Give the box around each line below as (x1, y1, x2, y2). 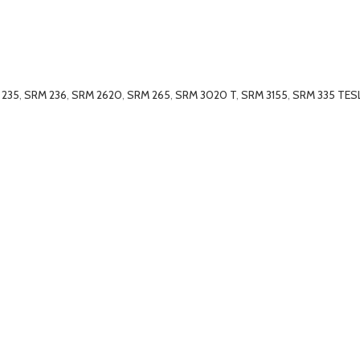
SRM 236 (24, 88, 67, 102)
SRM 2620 (72, 88, 122, 102)
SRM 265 (127, 88, 170, 102)
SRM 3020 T (175, 88, 236, 102)
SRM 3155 (241, 88, 288, 102)
